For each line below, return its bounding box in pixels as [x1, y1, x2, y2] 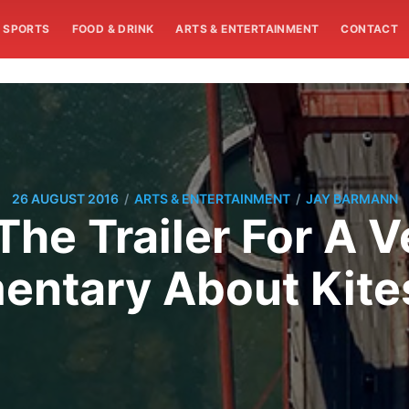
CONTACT [341, 22, 399, 36]
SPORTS [3, 22, 50, 36]
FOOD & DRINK [71, 22, 154, 36]
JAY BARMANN [305, 191, 398, 207]
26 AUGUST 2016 [11, 191, 119, 207]
